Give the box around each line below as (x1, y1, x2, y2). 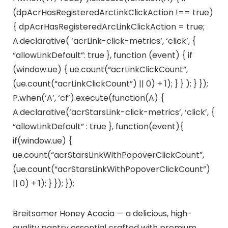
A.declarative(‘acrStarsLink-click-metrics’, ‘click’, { (12, 106, 215, 118)
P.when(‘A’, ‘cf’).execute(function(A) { (12, 92, 164, 104)
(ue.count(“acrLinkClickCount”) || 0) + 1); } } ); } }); (12, 77, 208, 90)
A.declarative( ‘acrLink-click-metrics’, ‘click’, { (12, 35, 196, 47)
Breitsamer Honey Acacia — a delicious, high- (12, 207, 192, 219)
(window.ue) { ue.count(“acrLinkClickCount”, (12, 63, 188, 75)
